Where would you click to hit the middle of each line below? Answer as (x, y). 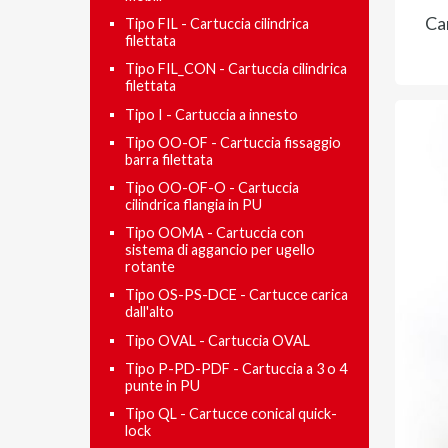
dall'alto (149, 312)
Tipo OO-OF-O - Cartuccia (212, 188)
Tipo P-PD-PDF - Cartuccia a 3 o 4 (236, 368)
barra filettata (169, 160)
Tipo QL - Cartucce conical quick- (231, 413)
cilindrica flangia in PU (193, 205)
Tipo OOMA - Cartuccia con (214, 233)
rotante (150, 267)
